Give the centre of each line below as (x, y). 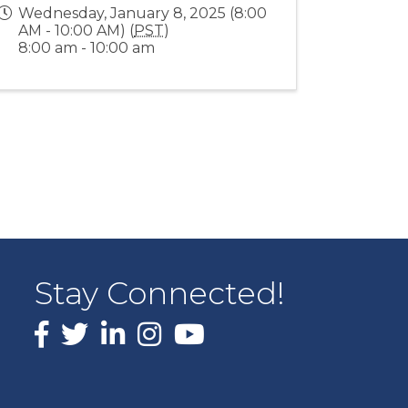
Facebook (70, 330)
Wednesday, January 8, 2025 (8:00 (143, 13)
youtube (206, 330)
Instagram (174, 330)
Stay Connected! (160, 293)
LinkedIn (133, 330)
